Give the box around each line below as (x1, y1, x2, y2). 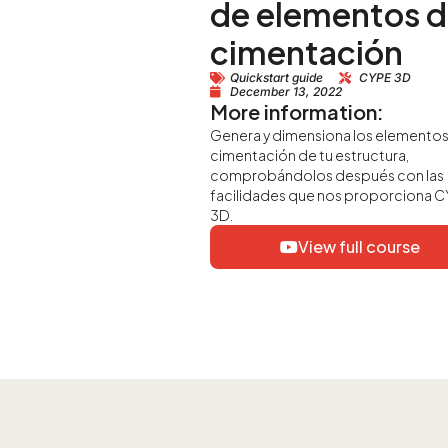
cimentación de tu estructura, (209, 146, 409, 165)
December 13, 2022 (229, 84, 342, 100)
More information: (209, 99, 384, 125)
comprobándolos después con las (209, 166, 444, 185)
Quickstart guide (229, 70, 323, 86)
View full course (298, 236, 421, 258)
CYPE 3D (358, 70, 411, 86)
